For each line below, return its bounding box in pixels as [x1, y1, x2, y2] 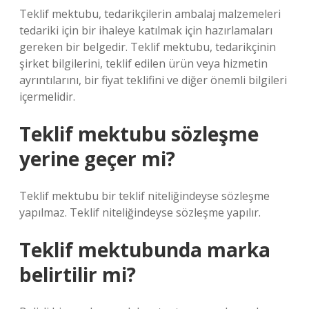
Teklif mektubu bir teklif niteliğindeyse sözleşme [19, 188, 270, 203]
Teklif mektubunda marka [19, 237, 270, 263]
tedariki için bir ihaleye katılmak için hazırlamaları [19, 23, 272, 38]
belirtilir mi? [19, 261, 136, 288]
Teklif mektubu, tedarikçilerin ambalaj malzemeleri [19, 6, 281, 21]
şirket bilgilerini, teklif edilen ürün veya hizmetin [19, 56, 268, 71]
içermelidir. [19, 89, 75, 104]
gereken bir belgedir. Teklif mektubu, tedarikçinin [19, 39, 276, 54]
